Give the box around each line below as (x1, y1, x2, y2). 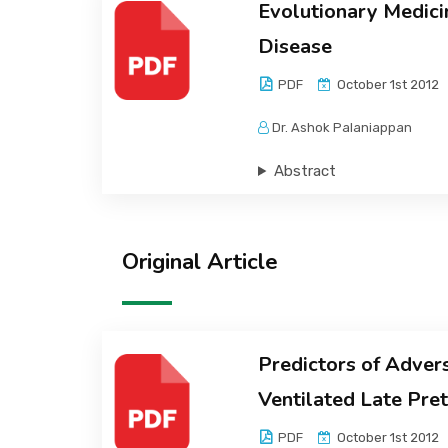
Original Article (122, 246, 278, 277)
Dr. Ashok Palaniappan (271, 120, 412, 135)
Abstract (273, 162, 336, 180)
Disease (257, 33, 332, 60)
